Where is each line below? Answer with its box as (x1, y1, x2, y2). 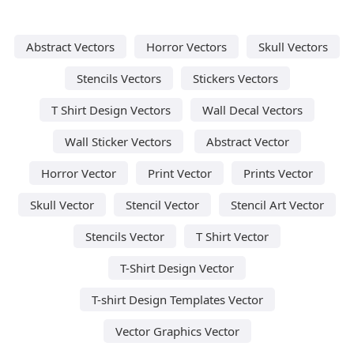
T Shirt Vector (196, 228, 269, 244)
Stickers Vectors (192, 70, 278, 86)
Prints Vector (243, 164, 313, 181)
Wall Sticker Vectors (65, 133, 171, 149)
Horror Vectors (146, 38, 227, 55)
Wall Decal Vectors (202, 101, 303, 118)
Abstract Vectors (26, 38, 115, 55)
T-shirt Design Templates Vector (91, 291, 263, 307)
